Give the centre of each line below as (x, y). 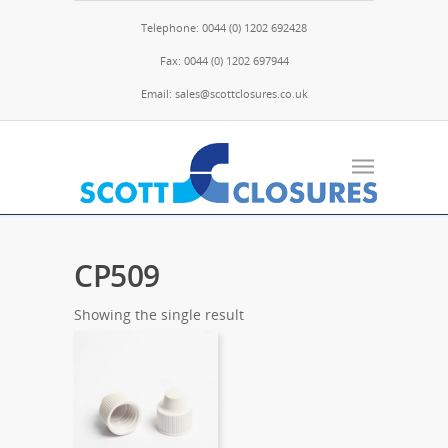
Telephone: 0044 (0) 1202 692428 (224, 27)
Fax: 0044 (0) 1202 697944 (224, 60)
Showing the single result (159, 314)
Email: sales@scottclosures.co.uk (224, 93)
